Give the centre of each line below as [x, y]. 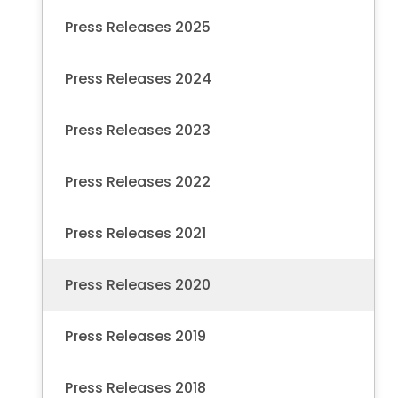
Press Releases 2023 [138, 130]
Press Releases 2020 [142, 284]
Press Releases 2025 [138, 27]
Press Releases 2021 [135, 233]
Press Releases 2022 [138, 181]
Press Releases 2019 [135, 336]
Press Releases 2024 [138, 78]
